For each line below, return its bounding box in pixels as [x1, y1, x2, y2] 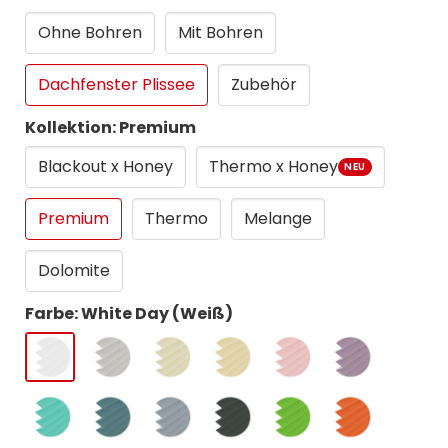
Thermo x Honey [209, 154, 338, 178]
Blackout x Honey [38, 154, 173, 178]
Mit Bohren [178, 20, 263, 44]
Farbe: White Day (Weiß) [25, 301, 233, 325]
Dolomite [38, 258, 110, 282]
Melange [244, 206, 312, 230]
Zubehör [231, 72, 297, 96]
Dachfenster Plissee [38, 72, 195, 96]
